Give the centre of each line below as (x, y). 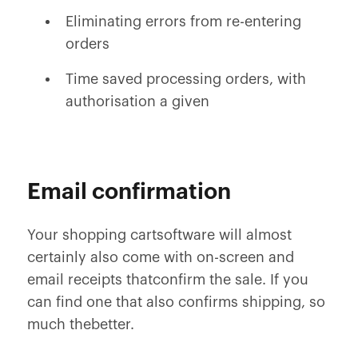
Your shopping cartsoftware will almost (159, 235)
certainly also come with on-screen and (160, 257)
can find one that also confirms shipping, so (176, 302)
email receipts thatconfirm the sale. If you (167, 280)
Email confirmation (129, 192)
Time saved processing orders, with (185, 79)
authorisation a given (137, 101)
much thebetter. (80, 324)
